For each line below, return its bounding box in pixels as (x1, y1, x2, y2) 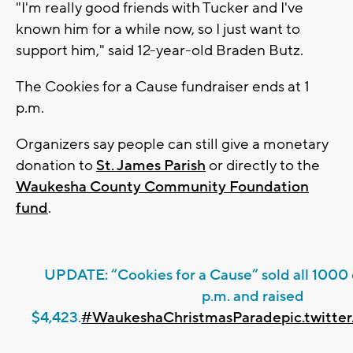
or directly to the (206, 155, 320, 175)
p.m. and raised (202, 286, 305, 306)
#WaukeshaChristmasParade (81, 307, 282, 327)
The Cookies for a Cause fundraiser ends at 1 (16, 76, 310, 96)
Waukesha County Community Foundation (16, 176, 309, 196)
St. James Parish (96, 155, 206, 175)
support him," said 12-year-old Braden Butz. (16, 40, 303, 60)
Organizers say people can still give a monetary (16, 134, 329, 154)
